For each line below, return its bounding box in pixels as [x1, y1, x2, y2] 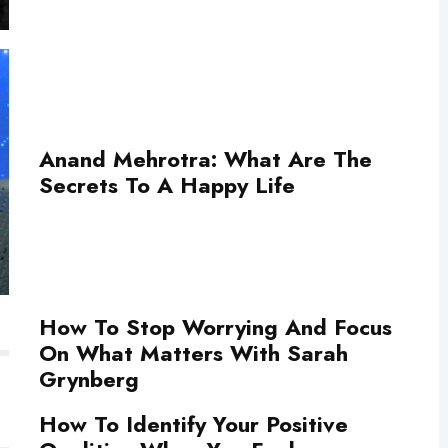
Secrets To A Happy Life [39, 168, 295, 201]
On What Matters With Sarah [39, 337, 348, 369]
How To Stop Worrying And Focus [39, 311, 392, 343]
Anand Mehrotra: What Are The [39, 142, 372, 175]
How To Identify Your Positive [39, 408, 348, 440]
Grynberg [39, 363, 139, 395]
